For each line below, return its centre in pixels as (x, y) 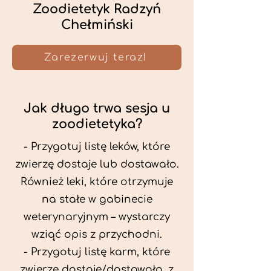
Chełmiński (97, 25)
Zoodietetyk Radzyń (97, 9)
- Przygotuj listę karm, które (97, 252)
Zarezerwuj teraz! (96, 57)
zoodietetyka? (97, 124)
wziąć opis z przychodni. (97, 234)
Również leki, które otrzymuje (97, 182)
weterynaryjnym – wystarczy (97, 217)
